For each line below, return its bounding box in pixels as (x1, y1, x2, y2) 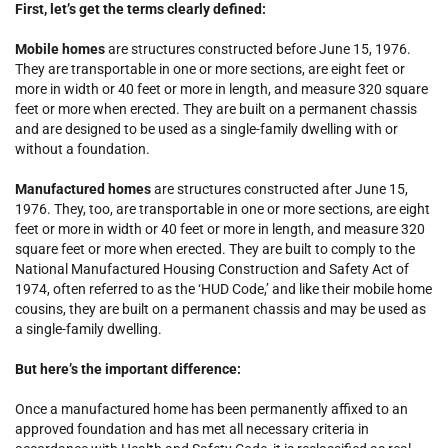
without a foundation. (15, 141, 150, 158)
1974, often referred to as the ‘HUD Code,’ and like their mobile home (15, 281, 432, 298)
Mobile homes (15, 41, 105, 58)
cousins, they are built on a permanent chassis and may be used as (15, 301, 426, 318)
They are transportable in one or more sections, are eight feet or (15, 61, 405, 78)
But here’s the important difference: (15, 361, 241, 378)
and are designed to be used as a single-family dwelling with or (15, 121, 398, 138)
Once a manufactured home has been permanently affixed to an (15, 401, 408, 418)
